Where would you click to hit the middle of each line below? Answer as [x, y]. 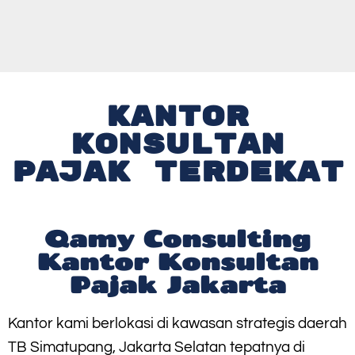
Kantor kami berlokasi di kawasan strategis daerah [177, 324]
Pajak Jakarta [177, 284]
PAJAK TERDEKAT [177, 173]
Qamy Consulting [177, 239]
